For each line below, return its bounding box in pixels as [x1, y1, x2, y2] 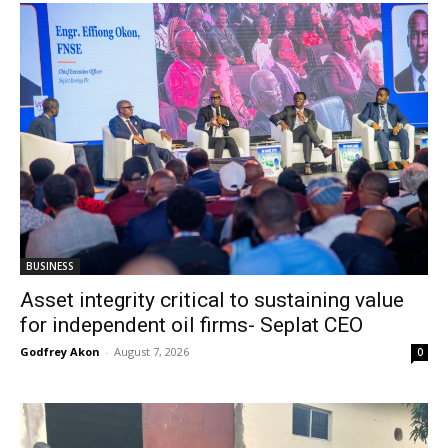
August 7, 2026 [114, 344, 189, 360]
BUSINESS [26, 259, 74, 274]
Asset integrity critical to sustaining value [20, 288, 404, 313]
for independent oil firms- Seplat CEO [20, 313, 363, 338]
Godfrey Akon [20, 344, 100, 360]
